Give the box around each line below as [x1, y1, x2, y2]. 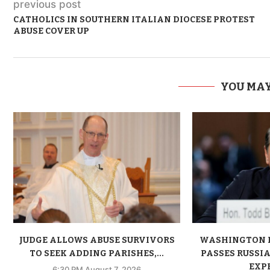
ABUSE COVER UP [13, 25, 89, 36]
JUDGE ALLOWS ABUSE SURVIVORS [19, 235, 175, 246]
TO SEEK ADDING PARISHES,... [30, 248, 165, 259]
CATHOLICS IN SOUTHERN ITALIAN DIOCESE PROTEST [13, 14, 255, 25]
